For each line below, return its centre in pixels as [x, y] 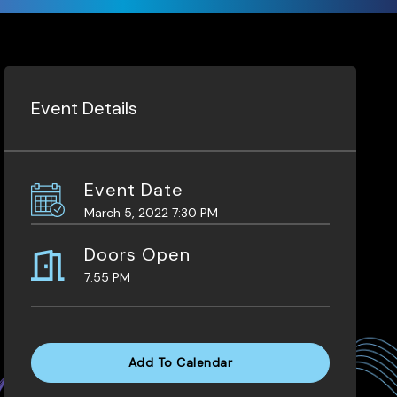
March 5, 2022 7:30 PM [151, 212]
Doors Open [137, 254]
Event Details [84, 108]
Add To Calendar [180, 362]
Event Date [133, 189]
